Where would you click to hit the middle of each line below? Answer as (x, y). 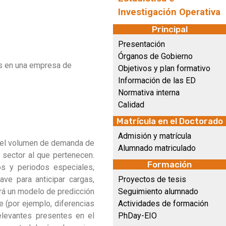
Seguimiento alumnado (158, 191)
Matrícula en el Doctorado (169, 121)
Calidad (131, 105)
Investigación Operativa (169, 12)
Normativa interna (149, 93)
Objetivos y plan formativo (164, 68)
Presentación (142, 44)
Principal (169, 29)
